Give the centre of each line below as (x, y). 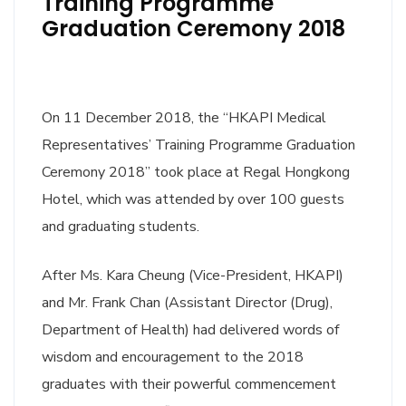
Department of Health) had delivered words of (190, 330)
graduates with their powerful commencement (189, 384)
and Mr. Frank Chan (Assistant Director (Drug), (187, 303)
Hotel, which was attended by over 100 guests (193, 199)
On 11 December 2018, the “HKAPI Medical (184, 118)
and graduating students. (121, 227)
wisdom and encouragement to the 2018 (173, 357)
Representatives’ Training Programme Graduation (198, 145)
